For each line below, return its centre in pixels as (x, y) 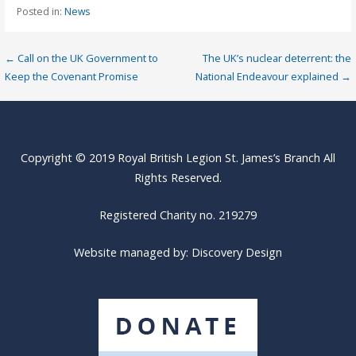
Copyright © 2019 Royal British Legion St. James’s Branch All (178, 158)
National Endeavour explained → (273, 76)
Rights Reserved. (178, 178)
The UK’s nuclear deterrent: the (277, 58)
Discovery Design (236, 252)
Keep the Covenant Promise (72, 76)
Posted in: (40, 11)
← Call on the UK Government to (82, 58)
